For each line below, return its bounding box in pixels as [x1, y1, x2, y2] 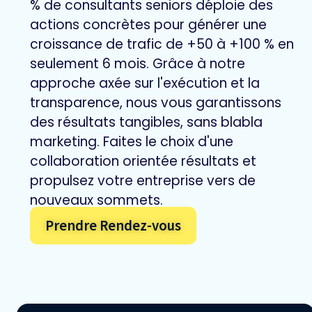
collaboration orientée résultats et [30, 152, 256, 171]
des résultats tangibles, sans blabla [30, 113, 263, 132]
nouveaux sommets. [30, 191, 163, 210]
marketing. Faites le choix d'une [30, 132, 233, 152]
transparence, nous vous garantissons [30, 93, 281, 113]
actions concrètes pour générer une [30, 15, 267, 35]
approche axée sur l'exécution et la [30, 74, 260, 93]
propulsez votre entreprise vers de [30, 171, 256, 191]
